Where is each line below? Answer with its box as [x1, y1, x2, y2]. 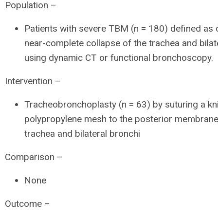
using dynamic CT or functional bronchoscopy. [24, 52, 213, 63]
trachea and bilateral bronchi [24, 127, 140, 139]
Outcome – [5, 198, 50, 209]
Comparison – [5, 151, 63, 163]
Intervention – [5, 75, 61, 87]
